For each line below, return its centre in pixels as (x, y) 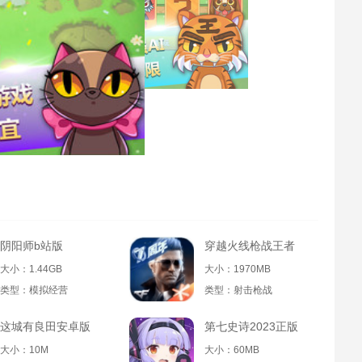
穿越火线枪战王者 (250, 246)
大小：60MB (232, 350)
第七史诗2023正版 (251, 326)
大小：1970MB (238, 269)
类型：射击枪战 (238, 290)
